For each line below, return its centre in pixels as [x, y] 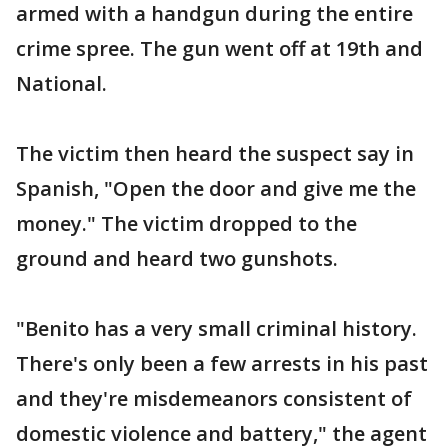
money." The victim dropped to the [186, 223]
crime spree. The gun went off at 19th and [219, 48]
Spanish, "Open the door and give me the [216, 188]
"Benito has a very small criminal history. [216, 328]
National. [61, 83]
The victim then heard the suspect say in [215, 153]
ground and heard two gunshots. [177, 258]
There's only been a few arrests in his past [222, 363]
